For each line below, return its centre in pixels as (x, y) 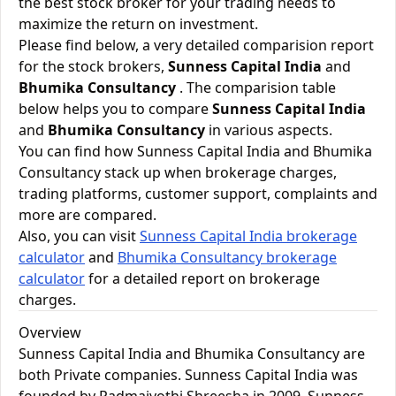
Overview (50, 332)
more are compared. (88, 215)
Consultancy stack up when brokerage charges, (178, 172)
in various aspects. (269, 130)
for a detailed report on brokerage (202, 278)
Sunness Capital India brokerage (248, 236)
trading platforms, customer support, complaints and (198, 194)
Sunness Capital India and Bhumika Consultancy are (192, 354)
